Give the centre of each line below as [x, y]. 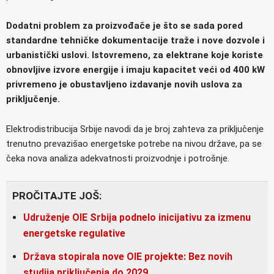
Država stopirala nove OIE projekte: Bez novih [128, 257]
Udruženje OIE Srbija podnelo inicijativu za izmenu [137, 218]
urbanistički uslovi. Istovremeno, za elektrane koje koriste [135, 55]
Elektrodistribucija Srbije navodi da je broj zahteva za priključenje [135, 129]
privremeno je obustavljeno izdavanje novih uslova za [124, 85]
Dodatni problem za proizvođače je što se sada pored [124, 26]
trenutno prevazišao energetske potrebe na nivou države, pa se [134, 144]
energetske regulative [74, 234]
